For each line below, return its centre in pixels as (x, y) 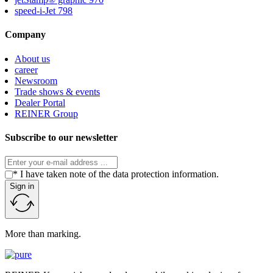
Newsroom (36, 80)
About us (32, 58)
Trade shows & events (57, 91)
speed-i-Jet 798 (44, 11)
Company (25, 35)
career (26, 69)
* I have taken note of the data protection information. (116, 174)
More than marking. (43, 234)
